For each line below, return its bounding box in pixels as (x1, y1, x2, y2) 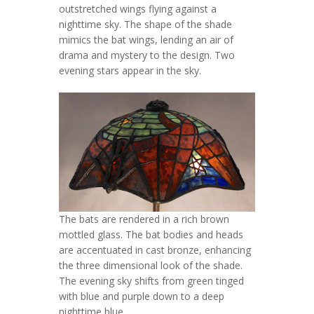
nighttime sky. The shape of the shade (59, 18, 232, 32)
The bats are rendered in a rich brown (59, 212, 229, 226)
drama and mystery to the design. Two (59, 48, 235, 62)
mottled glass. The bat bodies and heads (59, 228, 243, 242)
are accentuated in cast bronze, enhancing (59, 243, 251, 257)
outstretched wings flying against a (59, 2, 217, 16)
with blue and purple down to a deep (59, 289, 224, 303)
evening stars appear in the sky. (59, 64, 201, 78)
